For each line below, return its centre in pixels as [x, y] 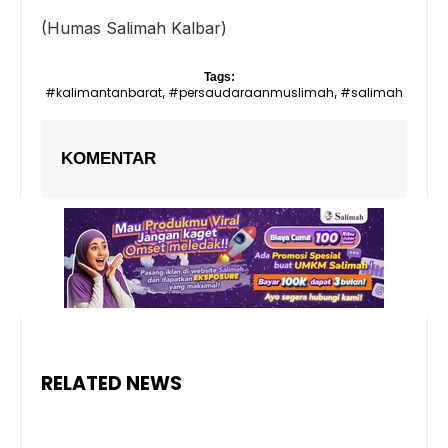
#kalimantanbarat [103, 93]
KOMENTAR [108, 159]
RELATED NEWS [111, 384]
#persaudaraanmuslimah [251, 93]
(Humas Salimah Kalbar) [134, 28]
